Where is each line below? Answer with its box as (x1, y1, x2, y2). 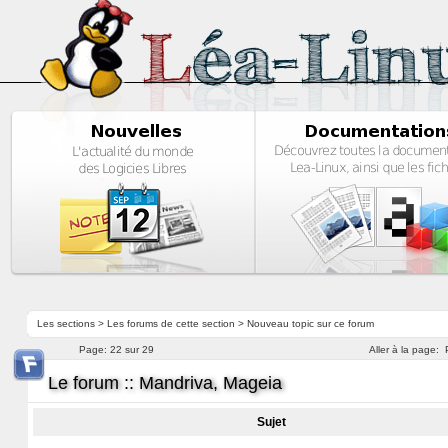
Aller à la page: (368, 344, 439, 355)
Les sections (36, 318, 95, 329)
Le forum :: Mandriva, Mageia (47, 373, 282, 393)
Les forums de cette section (106, 318, 235, 329)
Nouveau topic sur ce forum (246, 318, 374, 329)
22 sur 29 (109, 344, 154, 355)
